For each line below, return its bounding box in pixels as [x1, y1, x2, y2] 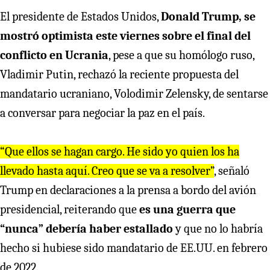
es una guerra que [139, 202, 236, 216]
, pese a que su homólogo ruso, [108, 48, 254, 62]
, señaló [214, 163, 250, 178]
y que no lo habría [173, 221, 263, 236]
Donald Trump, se [161, 9, 256, 24]
